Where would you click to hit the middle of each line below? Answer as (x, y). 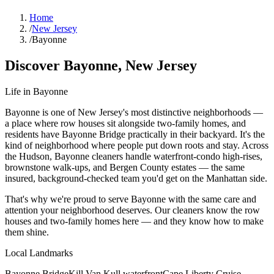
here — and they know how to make (192, 221)
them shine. (27, 232)
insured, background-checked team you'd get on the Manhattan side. (136, 178)
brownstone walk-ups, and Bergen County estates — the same (125, 167)
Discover (34, 65)
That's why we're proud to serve (68, 199)
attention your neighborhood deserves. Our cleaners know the (125, 210)
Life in (19, 91)
